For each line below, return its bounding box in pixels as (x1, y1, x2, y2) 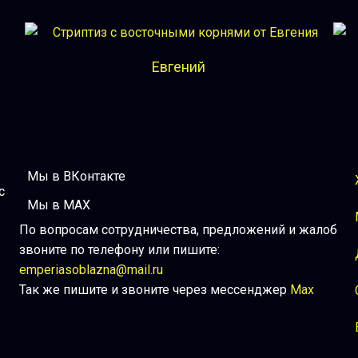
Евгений (152, 58, 206, 75)
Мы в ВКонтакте (26, 169, 125, 184)
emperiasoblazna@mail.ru (18, 262, 163, 277)
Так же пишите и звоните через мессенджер (18, 282, 290, 297)
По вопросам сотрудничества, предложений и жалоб (18, 222, 337, 237)
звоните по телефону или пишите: (18, 242, 220, 257)
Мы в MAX (26, 197, 90, 213)
